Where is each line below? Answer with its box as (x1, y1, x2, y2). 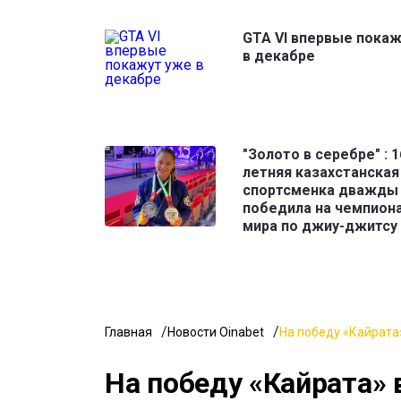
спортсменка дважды (243, 182, 398, 200)
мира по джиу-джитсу (243, 218, 397, 235)
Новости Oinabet (167, 325, 264, 340)
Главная (105, 325, 152, 340)
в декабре (243, 47, 315, 65)
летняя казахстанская (243, 164, 399, 182)
